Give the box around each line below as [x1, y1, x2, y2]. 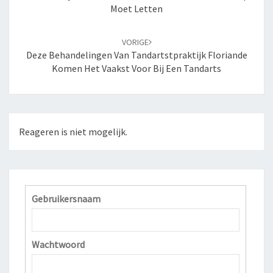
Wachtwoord [32, 238, 85, 251]
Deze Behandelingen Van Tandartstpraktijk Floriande [26, 49, 247, 61]
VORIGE [121, 37, 149, 48]
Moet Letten [110, 2, 163, 15]
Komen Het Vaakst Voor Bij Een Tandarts [52, 62, 221, 74]
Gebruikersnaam [32, 193, 101, 205]
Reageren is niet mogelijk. [19, 126, 127, 138]
